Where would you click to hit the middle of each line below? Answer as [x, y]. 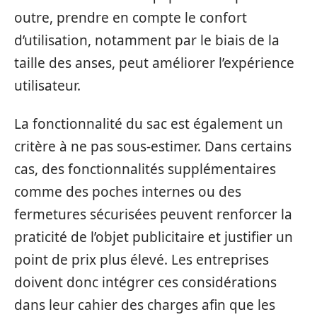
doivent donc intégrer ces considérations [145, 283]
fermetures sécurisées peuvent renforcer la [153, 215]
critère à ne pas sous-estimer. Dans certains [153, 147]
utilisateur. [47, 85]
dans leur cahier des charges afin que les [145, 305]
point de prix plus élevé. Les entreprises [142, 260]
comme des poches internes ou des [128, 192]
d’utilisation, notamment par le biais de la [147, 40]
